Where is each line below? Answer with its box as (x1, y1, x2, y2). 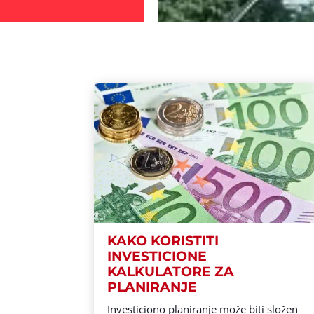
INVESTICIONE (107, 248, 207, 265)
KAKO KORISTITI (107, 233, 219, 250)
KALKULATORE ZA (107, 264, 235, 280)
